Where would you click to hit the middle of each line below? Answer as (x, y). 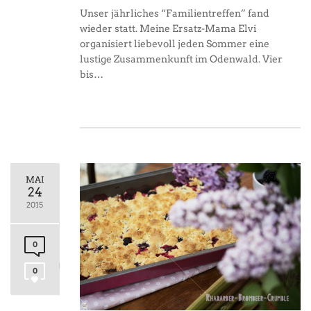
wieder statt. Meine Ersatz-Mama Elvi (168, 29)
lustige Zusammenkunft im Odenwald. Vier (181, 59)
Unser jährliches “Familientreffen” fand (175, 14)
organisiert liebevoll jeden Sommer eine (175, 44)
